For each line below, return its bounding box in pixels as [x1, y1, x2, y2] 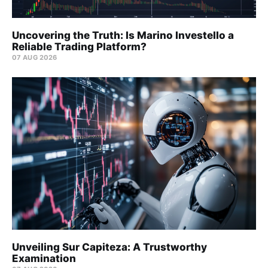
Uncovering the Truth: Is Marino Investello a [12, 29, 234, 42]
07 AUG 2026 [12, 53, 57, 62]
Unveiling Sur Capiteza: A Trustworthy [12, 241, 207, 254]
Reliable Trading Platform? [12, 41, 147, 53]
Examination [12, 252, 76, 265]
